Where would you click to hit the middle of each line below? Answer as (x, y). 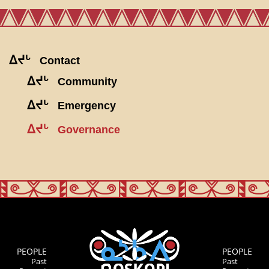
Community (87, 82)
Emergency (87, 106)
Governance (89, 130)
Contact (60, 61)
